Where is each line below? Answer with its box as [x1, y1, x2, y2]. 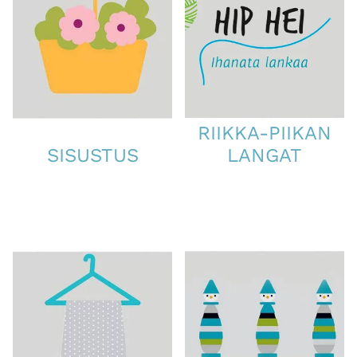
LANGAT [227, 143, 302, 167]
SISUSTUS [46, 143, 139, 167]
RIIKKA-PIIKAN [198, 121, 331, 144]
